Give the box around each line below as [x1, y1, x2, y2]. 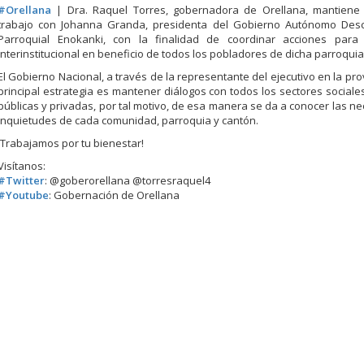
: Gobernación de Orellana [49, 188, 180, 203]
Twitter [6, 173, 45, 188]
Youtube [6, 188, 50, 203]
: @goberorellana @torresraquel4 [45, 173, 211, 188]
